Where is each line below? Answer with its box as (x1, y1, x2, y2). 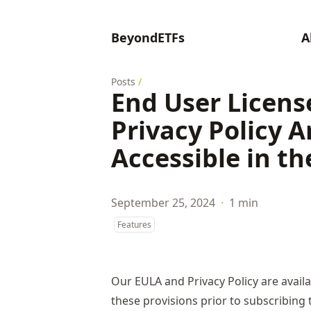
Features (117, 219, 151, 230)
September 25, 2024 (111, 195, 215, 210)
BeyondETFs (111, 29, 185, 46)
